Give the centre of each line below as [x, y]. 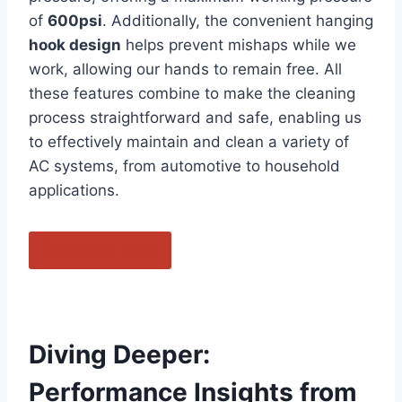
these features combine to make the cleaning [192, 93]
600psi [75, 20]
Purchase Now [100, 250]
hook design [75, 44]
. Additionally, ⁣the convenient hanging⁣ [238, 20]
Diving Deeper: [119, 355]
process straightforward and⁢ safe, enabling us [195, 117]
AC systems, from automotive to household [184, 166]
